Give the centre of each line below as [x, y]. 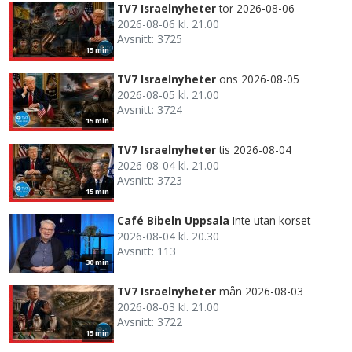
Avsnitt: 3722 [150, 322]
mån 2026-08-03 [261, 291]
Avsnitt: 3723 [150, 181]
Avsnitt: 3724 [150, 110]
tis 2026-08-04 [255, 150]
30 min [97, 262]
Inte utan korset [271, 221]
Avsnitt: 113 [147, 251]
